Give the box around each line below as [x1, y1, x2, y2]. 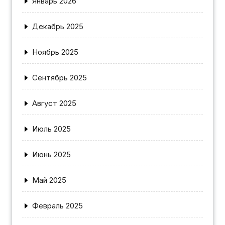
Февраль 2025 [32, 200, 83, 210]
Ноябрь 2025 [32, 47, 78, 57]
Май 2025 [32, 175, 66, 185]
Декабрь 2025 [32, 21, 83, 31]
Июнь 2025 [32, 149, 71, 159]
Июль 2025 [32, 124, 71, 134]
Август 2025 [32, 98, 76, 108]
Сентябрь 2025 [32, 72, 87, 82]
